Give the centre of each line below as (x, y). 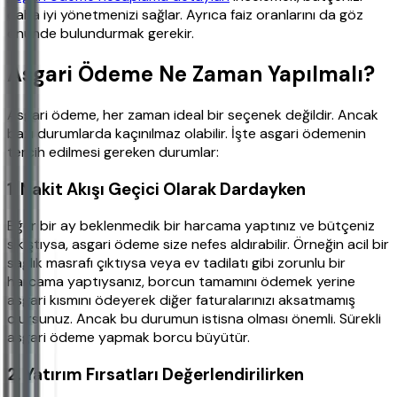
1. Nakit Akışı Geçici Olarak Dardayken (156, 189)
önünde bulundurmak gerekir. (101, 34)
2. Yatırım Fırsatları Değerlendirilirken (156, 374)
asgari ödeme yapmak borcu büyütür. (128, 338)
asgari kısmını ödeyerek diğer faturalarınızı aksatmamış (181, 300)
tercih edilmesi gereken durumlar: (113, 152)
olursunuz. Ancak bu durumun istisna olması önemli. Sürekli (194, 319)
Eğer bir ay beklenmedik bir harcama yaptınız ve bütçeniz (191, 226)
